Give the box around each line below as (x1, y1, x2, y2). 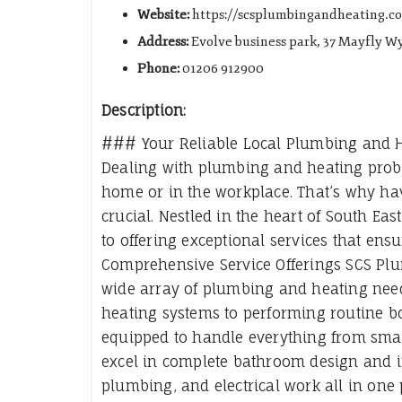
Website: (137, 6, 189, 24)
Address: (137, 33, 188, 51)
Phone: (137, 60, 179, 78)
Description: (101, 101, 187, 120)
